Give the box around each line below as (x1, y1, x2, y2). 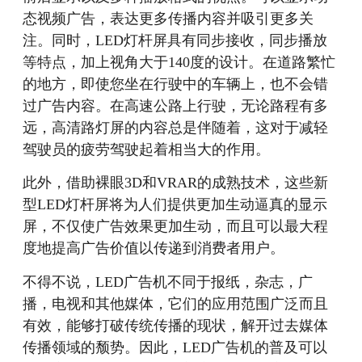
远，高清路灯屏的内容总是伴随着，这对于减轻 (23, 120, 329, 137)
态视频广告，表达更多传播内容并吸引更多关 (23, 11, 314, 27)
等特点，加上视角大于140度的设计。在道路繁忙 (23, 54, 336, 71)
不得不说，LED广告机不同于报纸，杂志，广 (23, 273, 314, 290)
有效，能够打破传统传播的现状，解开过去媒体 (23, 317, 329, 334)
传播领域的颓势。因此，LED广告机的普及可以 (23, 339, 328, 356)
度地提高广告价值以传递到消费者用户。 (23, 240, 285, 257)
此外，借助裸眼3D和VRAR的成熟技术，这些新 (23, 175, 329, 192)
